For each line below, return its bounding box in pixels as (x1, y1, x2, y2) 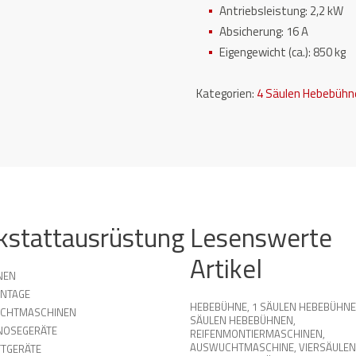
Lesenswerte (190, 218, 332, 257)
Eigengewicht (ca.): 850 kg (219, 43, 346, 61)
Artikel (190, 249, 262, 288)
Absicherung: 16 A (219, 22, 309, 41)
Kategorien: (196, 84, 257, 103)
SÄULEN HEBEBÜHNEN (190, 312, 293, 328)
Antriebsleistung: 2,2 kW (219, 2, 344, 20)
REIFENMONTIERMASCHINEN (190, 326, 323, 342)
